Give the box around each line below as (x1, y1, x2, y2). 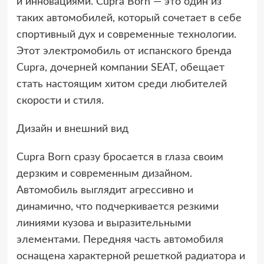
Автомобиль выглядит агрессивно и (16, 184, 193, 196)
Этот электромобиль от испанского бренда (16, 45, 232, 57)
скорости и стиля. (16, 95, 104, 106)
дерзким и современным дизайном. (16, 168, 192, 179)
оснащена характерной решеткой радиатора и (16, 250, 245, 262)
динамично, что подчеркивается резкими (16, 201, 219, 212)
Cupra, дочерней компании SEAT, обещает (16, 62, 225, 73)
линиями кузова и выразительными (16, 217, 191, 229)
